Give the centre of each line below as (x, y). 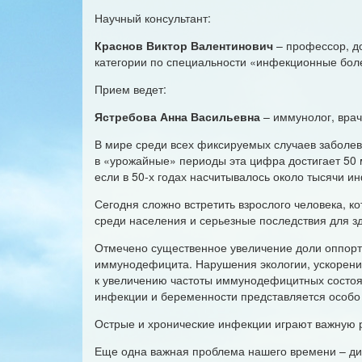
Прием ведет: (130, 89)
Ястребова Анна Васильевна (177, 116)
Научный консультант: (153, 18)
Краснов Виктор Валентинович (184, 45)
